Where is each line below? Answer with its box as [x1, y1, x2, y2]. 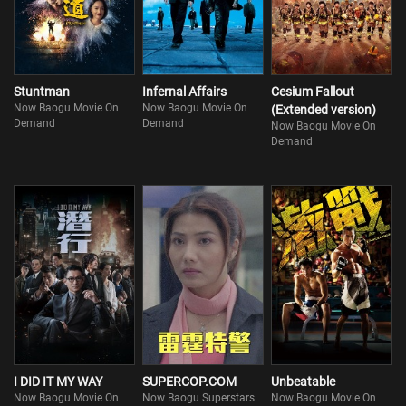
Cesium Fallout [271, 83, 355, 99]
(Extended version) [271, 101, 377, 117]
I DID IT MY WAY [14, 374, 102, 390]
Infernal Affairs [142, 83, 227, 99]
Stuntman [14, 83, 70, 99]
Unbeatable [271, 374, 336, 390]
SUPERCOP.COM [142, 374, 237, 390]
